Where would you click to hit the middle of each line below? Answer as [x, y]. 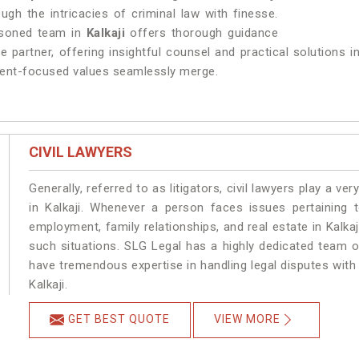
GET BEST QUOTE [119, 319]
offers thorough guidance [204, 33]
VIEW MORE [248, 319]
